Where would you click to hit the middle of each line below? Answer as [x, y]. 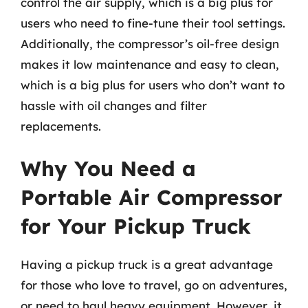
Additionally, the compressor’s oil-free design [150, 43]
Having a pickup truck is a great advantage [147, 264]
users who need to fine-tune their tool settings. [153, 23]
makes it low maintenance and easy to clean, [150, 64]
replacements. [61, 126]
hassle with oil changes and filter [114, 105]
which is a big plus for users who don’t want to [153, 85]
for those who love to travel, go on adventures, [154, 285]
